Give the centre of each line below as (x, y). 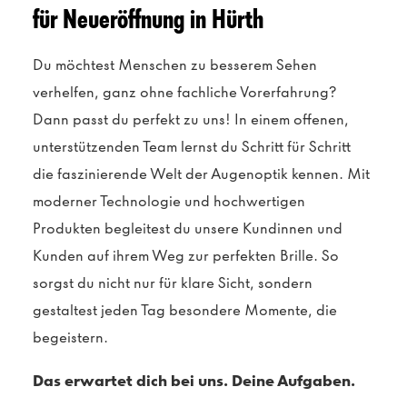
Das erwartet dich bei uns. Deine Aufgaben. (194, 381)
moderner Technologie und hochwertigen (169, 201)
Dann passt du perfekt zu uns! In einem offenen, (191, 119)
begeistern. (70, 338)
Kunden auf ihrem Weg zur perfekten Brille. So (186, 256)
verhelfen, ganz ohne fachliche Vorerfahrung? (185, 92)
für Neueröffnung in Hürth (148, 19)
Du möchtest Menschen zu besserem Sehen (175, 65)
